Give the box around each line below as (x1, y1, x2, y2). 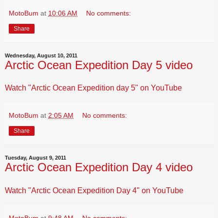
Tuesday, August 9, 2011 (5, 155, 66, 161)
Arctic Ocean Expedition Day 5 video (5, 58, 193, 72)
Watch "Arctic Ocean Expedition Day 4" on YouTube (5, 186, 183, 195)
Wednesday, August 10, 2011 (5, 52, 77, 58)
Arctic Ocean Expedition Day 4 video (5, 161, 193, 174)
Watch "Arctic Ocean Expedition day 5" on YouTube (5, 84, 182, 92)
